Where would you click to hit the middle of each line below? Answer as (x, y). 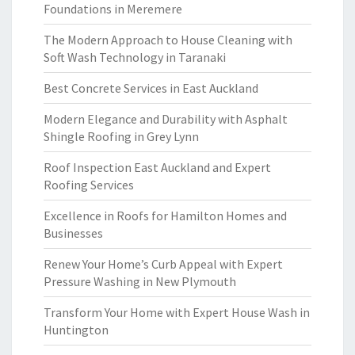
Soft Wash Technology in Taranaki (135, 57)
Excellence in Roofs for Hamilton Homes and (165, 216)
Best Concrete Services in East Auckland (151, 88)
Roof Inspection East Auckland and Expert (157, 167)
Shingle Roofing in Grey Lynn (121, 136)
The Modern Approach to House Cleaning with (168, 40)
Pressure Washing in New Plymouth (140, 281)
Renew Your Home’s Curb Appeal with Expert (163, 264)
